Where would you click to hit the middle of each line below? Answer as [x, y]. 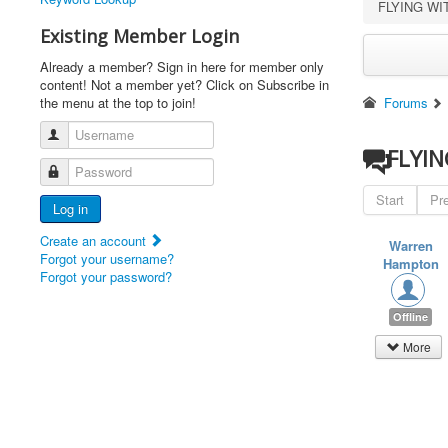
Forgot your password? [106, 276]
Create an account [95, 240]
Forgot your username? [107, 258]
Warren [410, 245]
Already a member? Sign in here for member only [182, 66]
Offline [411, 316]
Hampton [410, 263]
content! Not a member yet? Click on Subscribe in [184, 84]
